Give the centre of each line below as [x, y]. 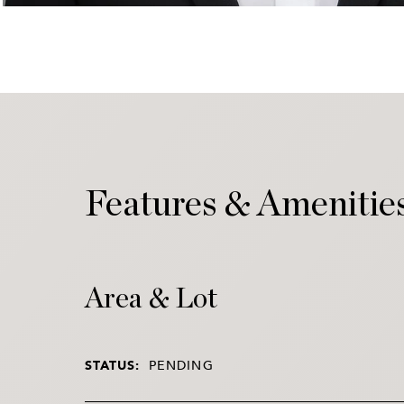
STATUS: [112, 364]
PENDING [181, 364]
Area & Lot [151, 298]
